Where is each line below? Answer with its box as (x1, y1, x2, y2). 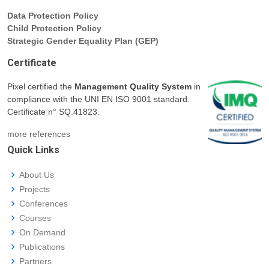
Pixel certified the (7, 81, 74, 91)
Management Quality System (74, 81, 192, 91)
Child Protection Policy (7, 23, 101, 33)
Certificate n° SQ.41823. (7, 106, 100, 116)
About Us (19, 169, 54, 180)
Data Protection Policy (7, 10, 98, 20)
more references (7, 128, 70, 139)
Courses (19, 213, 51, 223)
